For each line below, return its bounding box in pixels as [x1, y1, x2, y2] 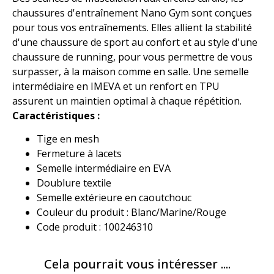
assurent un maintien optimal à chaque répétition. [12, 94, 242, 108]
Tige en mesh [37, 132, 99, 146]
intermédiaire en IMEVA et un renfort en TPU [12, 79, 220, 93]
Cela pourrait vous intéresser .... [43, 256, 231, 273]
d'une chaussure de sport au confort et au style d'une [12, 35, 257, 49]
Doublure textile [37, 176, 111, 190]
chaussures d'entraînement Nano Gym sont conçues [12, 6, 252, 20]
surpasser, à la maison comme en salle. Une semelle [12, 64, 249, 78]
